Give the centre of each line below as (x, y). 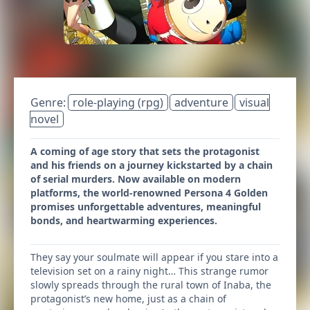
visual (254, 102)
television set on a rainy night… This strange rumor (149, 271)
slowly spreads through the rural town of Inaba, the (151, 285)
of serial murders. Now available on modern (136, 179)
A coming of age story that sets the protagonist (145, 151)
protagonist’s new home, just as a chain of (128, 299)
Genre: (49, 102)
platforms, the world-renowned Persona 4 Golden (149, 193)
